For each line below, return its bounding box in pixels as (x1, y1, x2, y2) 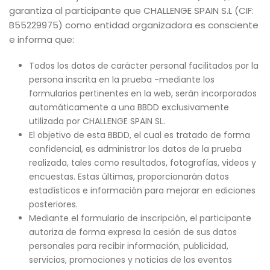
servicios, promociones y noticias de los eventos (28, 254, 232, 266)
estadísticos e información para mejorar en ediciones (28, 184, 256, 196)
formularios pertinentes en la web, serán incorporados (28, 87, 257, 99)
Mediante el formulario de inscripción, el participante (28, 212, 251, 224)
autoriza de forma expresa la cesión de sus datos (28, 226, 237, 238)
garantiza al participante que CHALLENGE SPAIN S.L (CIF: (9, 4, 254, 17)
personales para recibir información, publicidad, (28, 240, 228, 252)
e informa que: (9, 33, 74, 46)
